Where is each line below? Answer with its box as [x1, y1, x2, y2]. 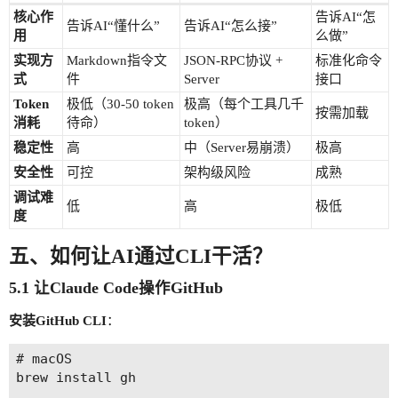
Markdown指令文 [66, 53, 167, 68]
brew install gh [15, 370, 136, 386]
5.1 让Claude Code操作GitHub [9, 278, 223, 297]
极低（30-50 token [66, 97, 174, 112]
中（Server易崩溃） [183, 140, 299, 155]
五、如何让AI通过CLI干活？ [9, 245, 273, 268]
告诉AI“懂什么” [66, 19, 160, 34]
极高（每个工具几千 [183, 97, 304, 112]
